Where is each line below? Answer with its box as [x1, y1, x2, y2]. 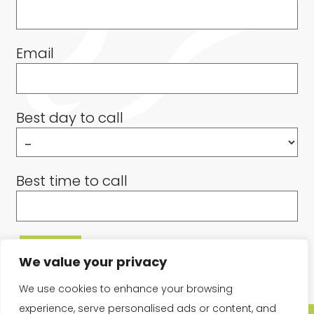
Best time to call [16, 171, 128, 191]
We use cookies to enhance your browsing [19, 282, 233, 296]
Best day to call [16, 108, 124, 128]
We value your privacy [19, 253, 167, 271]
